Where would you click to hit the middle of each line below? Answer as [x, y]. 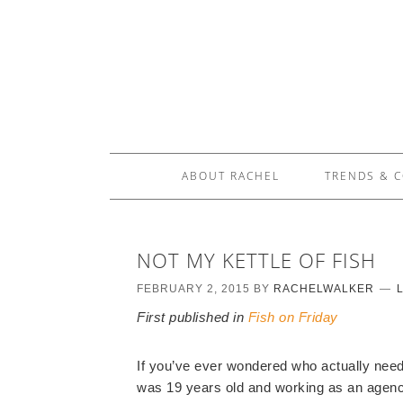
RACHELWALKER [324, 289]
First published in [193, 317]
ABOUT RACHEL [230, 176]
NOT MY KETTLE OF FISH [256, 260]
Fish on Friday [293, 317]
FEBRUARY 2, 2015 [193, 289]
